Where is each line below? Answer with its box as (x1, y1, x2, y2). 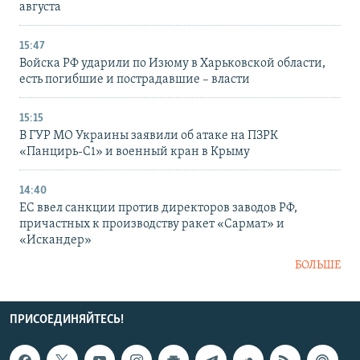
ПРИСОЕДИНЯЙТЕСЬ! (10, 313, 124, 327)
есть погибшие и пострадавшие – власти (19, 73, 250, 87)
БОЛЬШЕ (295, 260, 341, 272)
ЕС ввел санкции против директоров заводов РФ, (19, 202, 297, 215)
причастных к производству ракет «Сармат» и (19, 218, 284, 231)
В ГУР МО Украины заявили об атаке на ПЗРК (19, 129, 278, 143)
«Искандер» (19, 234, 92, 247)
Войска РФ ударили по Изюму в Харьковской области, (19, 57, 325, 71)
